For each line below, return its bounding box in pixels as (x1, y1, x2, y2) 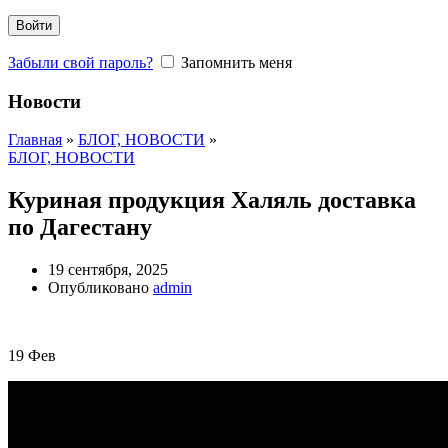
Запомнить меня (181, 54, 292, 71)
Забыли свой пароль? (8, 54, 153, 71)
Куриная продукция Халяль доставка (8, 187, 416, 214)
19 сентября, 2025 (48, 261, 168, 279)
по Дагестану (8, 214, 152, 241)
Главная (8, 131, 62, 149)
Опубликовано (48, 279, 149, 297)
